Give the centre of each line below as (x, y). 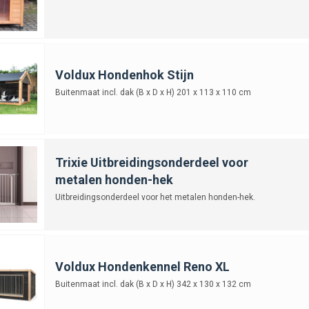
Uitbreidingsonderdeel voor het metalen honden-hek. (155, 197)
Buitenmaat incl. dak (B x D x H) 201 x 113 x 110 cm (153, 92)
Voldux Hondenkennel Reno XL (142, 266)
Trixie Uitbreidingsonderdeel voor (151, 162)
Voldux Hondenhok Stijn (124, 74)
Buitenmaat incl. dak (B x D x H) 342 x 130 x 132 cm (153, 284)
